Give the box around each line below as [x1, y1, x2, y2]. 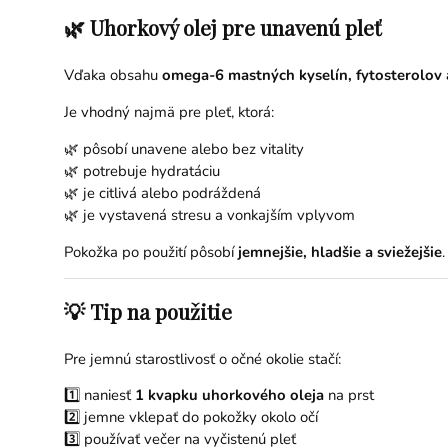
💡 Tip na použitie [63, 296, 232, 325]
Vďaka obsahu [63, 65, 162, 86]
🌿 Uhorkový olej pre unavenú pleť [63, 13, 381, 42]
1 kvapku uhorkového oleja [134, 385, 324, 406]
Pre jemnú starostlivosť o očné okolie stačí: [63, 348, 341, 369]
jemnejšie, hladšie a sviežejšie [237, 241, 442, 262]
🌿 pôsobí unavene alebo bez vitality [63, 138, 304, 159]
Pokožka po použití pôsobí [63, 241, 238, 262]
